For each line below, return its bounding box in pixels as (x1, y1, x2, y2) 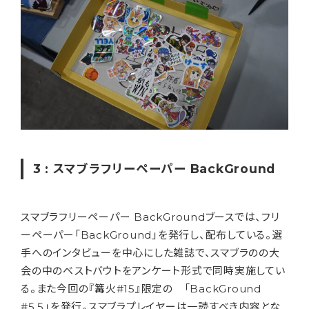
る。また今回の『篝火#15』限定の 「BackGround (21, 282, 261, 296)
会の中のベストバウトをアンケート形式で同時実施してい (21, 264, 286, 278)
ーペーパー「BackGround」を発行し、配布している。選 (21, 228, 283, 242)
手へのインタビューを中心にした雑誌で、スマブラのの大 (21, 246, 280, 260)
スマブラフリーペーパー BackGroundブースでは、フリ (21, 210, 280, 224)
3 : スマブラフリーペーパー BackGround (32, 161, 276, 177)
